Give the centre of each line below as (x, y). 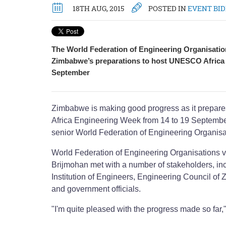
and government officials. (97, 189)
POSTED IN (167, 8)
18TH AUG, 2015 (98, 8)
